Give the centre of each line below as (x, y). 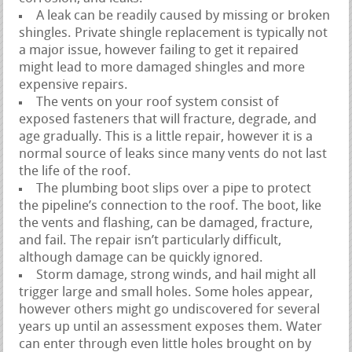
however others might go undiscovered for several (170, 310)
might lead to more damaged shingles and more (162, 68)
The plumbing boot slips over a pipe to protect (174, 189)
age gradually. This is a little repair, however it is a (166, 137)
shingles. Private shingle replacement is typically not (174, 33)
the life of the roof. (75, 171)
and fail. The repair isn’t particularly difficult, (150, 240)
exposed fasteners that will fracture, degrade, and (168, 119)
